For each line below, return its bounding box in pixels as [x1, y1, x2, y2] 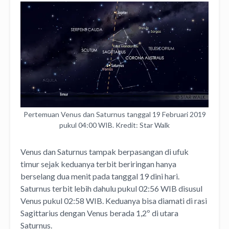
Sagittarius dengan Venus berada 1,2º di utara [20, 208, 178, 218]
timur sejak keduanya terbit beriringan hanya [20, 158, 176, 169]
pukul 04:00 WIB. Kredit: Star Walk [59, 120, 170, 129]
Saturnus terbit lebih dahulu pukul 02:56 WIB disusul [20, 183, 202, 193]
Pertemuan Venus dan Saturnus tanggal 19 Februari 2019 [23, 109, 206, 119]
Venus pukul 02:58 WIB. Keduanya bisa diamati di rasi [20, 195, 207, 205]
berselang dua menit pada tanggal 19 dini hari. [20, 171, 179, 181]
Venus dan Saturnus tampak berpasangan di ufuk [20, 146, 189, 156]
